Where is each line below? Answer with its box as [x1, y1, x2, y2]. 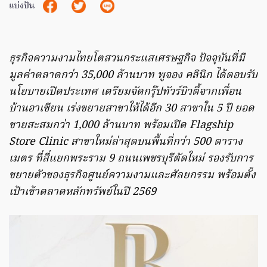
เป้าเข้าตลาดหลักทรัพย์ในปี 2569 [9, 183, 156, 201]
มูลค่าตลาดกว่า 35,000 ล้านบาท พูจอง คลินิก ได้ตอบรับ [9, 66, 257, 84]
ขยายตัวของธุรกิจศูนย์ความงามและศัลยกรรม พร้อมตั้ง [9, 166, 256, 184]
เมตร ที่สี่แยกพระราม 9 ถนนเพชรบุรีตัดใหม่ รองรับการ [9, 150, 253, 167]
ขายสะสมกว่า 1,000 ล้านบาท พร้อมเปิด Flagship [9, 116, 233, 134]
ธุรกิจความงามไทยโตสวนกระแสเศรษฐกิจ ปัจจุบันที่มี [9, 49, 245, 67]
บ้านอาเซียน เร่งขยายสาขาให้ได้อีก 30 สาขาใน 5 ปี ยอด [9, 100, 254, 117]
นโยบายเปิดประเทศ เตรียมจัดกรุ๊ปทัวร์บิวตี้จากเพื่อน [9, 83, 241, 101]
